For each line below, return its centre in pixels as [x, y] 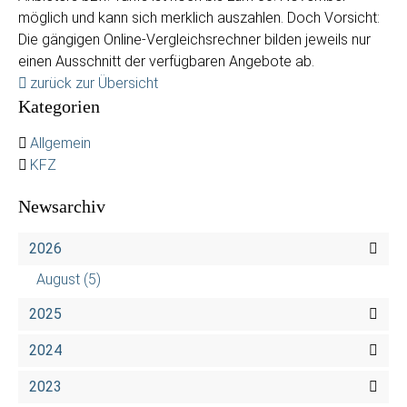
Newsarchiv [62, 206]
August [58, 279]
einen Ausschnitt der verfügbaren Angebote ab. [166, 61]
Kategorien [59, 106]
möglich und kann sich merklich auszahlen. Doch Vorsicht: [199, 18]
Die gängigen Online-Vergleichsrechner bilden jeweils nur [194, 40]
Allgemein [60, 143]
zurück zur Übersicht [94, 83]
